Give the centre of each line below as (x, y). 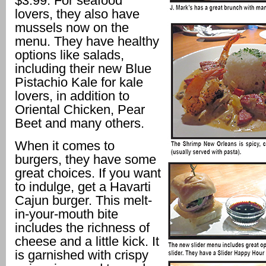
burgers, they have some (85, 160)
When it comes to (65, 146)
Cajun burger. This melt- (83, 201)
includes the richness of (82, 228)
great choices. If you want (88, 173)
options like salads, (69, 55)
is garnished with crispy (82, 255)
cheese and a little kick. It (87, 242)
